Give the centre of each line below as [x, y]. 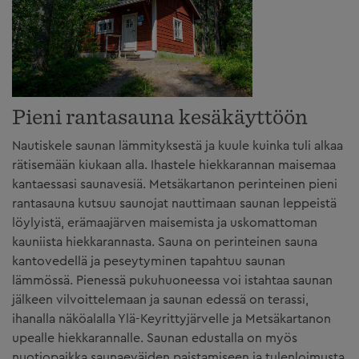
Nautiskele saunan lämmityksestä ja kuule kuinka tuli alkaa [177, 146]
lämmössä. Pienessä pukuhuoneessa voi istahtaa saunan [172, 281]
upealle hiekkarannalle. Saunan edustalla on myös [155, 339]
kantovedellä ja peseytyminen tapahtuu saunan [149, 262]
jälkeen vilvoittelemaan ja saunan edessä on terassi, [160, 300]
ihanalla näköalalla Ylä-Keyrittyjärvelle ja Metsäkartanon [171, 319]
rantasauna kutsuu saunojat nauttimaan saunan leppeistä [174, 204]
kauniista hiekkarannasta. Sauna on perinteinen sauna [165, 242]
